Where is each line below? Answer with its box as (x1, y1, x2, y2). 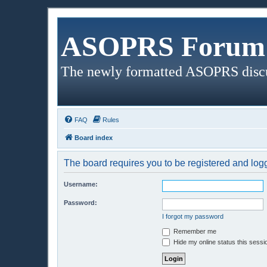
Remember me (172, 228, 216, 235)
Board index (74, 134, 113, 141)
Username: (64, 181, 98, 188)
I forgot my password (162, 213, 223, 220)
